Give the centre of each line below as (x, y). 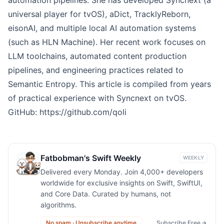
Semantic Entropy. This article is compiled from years (109, 84)
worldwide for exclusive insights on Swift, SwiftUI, (121, 182)
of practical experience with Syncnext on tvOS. (97, 98)
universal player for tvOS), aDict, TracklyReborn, (99, 14)
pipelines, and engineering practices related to (96, 70)
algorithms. (58, 204)
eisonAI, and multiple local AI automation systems (102, 28)
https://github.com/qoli (83, 112)
